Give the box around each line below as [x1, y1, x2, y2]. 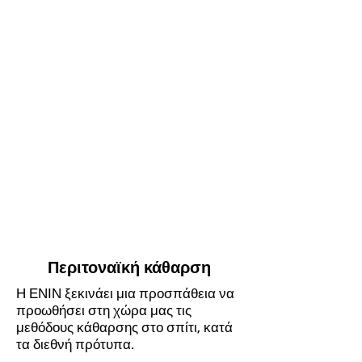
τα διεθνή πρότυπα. [16, 336, 134, 352]
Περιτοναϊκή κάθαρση [48, 258, 211, 277]
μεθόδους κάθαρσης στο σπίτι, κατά [16, 319, 233, 335]
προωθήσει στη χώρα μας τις [16, 302, 192, 318]
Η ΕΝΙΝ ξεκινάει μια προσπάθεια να [16, 285, 234, 301]
